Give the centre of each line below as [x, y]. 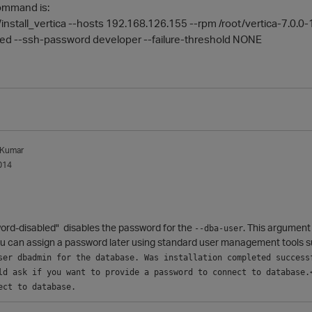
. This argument [277, 227]
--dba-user [219, 228]
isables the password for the [132, 227]
